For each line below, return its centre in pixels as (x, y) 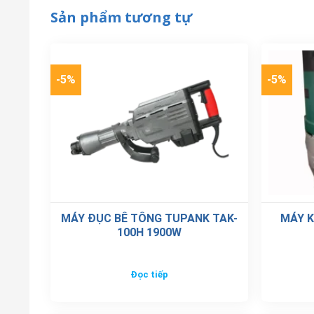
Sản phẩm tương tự (121, 17)
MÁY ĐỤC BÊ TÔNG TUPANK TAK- (149, 218)
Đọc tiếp (149, 275)
